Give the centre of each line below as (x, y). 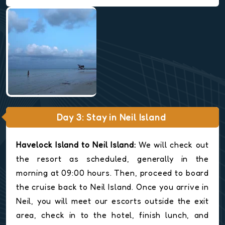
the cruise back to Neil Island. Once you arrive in (113, 187)
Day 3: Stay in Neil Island (111, 118)
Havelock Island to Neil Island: (76, 145)
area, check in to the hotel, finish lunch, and (113, 215)
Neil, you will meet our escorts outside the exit (113, 201)
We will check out (172, 145)
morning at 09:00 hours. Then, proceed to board (113, 173)
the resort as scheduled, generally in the (113, 159)
